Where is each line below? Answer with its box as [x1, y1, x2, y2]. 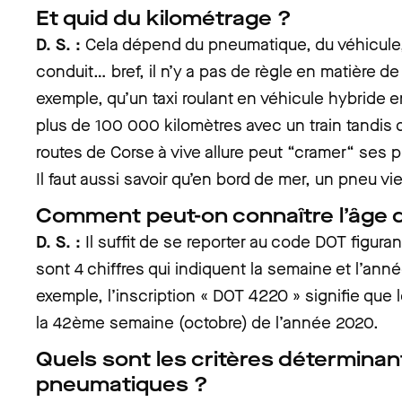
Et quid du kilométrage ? [36, 4, 292, 32]
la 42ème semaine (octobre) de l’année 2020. [36, 311, 379, 334]
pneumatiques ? [36, 371, 208, 398]
